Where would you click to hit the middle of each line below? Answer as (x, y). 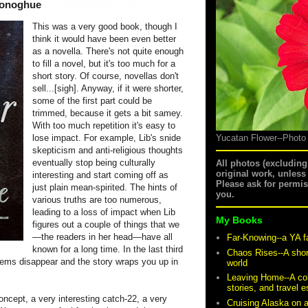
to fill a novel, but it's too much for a (104, 64)
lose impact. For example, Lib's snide (107, 138)
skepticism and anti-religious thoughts (108, 150)
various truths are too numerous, (97, 200)
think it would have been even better (104, 39)
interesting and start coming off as (100, 175)
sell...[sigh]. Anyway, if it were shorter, (108, 88)
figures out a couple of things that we (106, 224)
